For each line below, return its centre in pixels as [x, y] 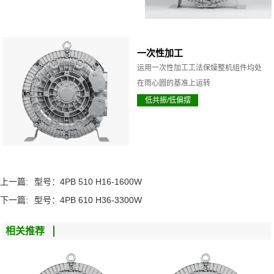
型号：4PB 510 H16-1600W [88, 182]
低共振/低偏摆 [168, 101]
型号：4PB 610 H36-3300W [88, 200]
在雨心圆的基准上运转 [174, 83]
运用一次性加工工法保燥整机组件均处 [199, 68]
